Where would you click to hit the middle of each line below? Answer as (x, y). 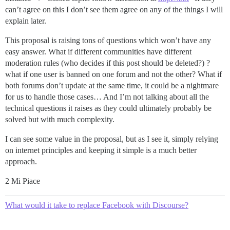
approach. (21, 162)
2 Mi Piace (23, 181)
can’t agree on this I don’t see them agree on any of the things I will (114, 10)
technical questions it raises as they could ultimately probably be (108, 108)
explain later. (26, 21)
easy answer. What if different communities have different (98, 52)
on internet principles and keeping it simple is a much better (101, 150)
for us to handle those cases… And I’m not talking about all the (107, 97)
